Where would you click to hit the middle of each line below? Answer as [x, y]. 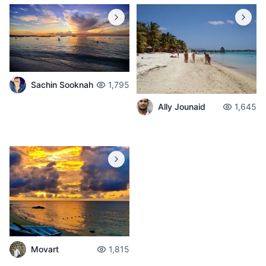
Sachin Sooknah [62, 84]
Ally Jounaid [182, 107]
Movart [45, 249]
